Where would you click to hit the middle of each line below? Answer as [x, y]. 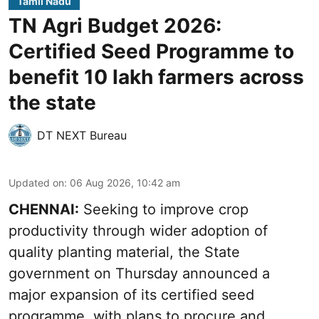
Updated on [36, 182]
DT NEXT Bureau [82, 135]
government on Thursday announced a [139, 273]
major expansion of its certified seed [131, 294]
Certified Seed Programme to [151, 51]
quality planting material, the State [124, 252]
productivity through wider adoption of [138, 230]
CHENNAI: [44, 209]
